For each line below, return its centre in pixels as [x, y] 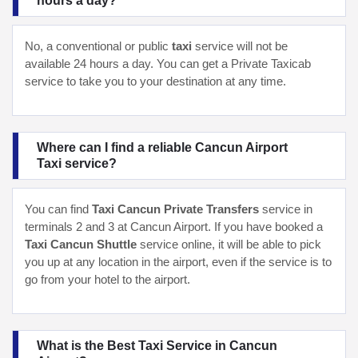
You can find [58, 209]
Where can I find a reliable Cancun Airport [162, 147]
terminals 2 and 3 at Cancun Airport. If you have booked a [174, 227]
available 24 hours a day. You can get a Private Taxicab [168, 64]
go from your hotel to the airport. [107, 279]
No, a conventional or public [98, 46]
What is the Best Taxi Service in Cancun [157, 345]
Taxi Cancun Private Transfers [177, 209]
